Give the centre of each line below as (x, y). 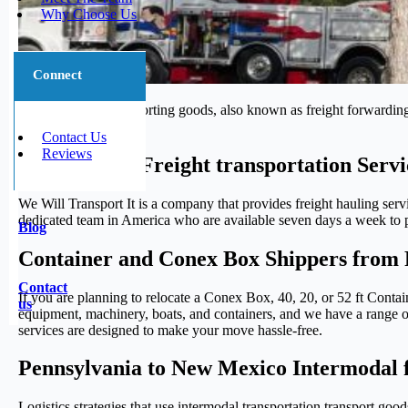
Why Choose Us (89, 14)
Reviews (67, 153)
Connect (57, 75)
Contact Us (74, 137)
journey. (41, 126)
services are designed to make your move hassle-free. (170, 330)
